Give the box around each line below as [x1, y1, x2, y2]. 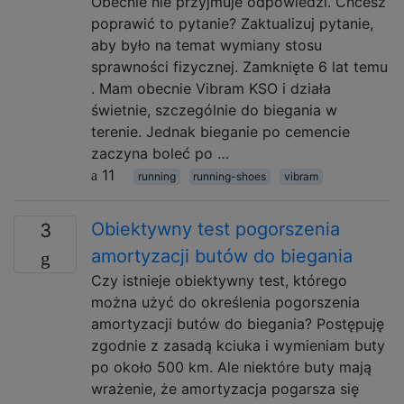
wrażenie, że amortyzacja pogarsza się [91, 380, 359, 398]
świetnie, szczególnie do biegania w [91, 101, 337, 119]
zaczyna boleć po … [91, 144, 229, 162]
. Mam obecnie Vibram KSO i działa [91, 79, 331, 97]
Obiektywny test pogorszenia [91, 218, 340, 240]
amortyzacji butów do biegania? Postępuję [91, 315, 384, 333]
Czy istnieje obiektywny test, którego [91, 271, 347, 289]
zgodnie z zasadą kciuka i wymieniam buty [91, 336, 385, 354]
